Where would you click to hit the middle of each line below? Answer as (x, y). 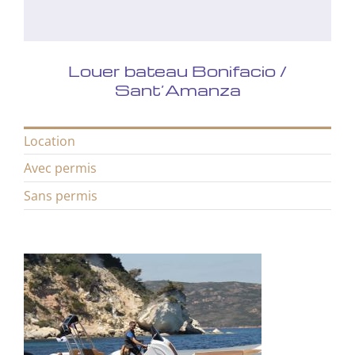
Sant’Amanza (177, 89)
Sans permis (60, 195)
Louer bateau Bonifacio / (177, 70)
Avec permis (60, 168)
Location (49, 141)
